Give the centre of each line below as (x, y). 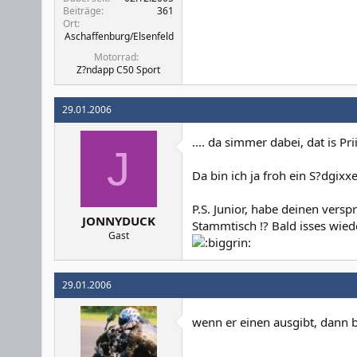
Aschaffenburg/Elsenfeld (119, 36)
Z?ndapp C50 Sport (118, 69)
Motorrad (115, 57)
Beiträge (82, 10)
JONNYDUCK (118, 221)
